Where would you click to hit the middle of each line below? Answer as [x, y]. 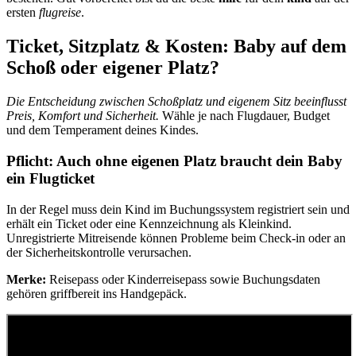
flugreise [60, 13]
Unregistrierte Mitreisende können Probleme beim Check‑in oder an [176, 238]
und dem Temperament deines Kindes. [103, 130]
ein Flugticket [50, 178]
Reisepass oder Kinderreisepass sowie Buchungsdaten [183, 279]
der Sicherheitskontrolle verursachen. [99, 252]
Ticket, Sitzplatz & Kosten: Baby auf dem [176, 46]
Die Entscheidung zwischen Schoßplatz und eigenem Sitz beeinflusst [176, 102]
